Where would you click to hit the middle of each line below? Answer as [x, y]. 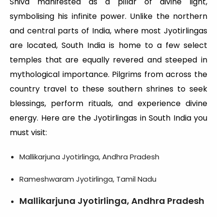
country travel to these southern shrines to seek [108, 89]
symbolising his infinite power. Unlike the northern [108, 16]
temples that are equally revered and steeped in [108, 60]
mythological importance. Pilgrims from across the [108, 74]
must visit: [28, 132]
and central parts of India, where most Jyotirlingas [108, 31]
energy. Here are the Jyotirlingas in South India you [108, 118]
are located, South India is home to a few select [108, 45]
